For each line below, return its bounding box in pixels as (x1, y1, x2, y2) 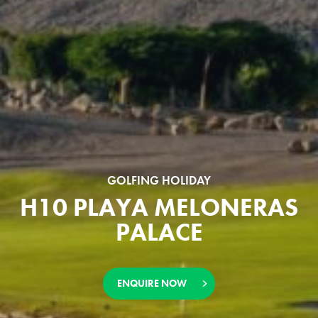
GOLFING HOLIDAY (107, 172, 211, 189)
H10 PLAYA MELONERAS (20, 192, 298, 224)
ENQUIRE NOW (117, 277, 187, 290)
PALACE (115, 216, 203, 249)
